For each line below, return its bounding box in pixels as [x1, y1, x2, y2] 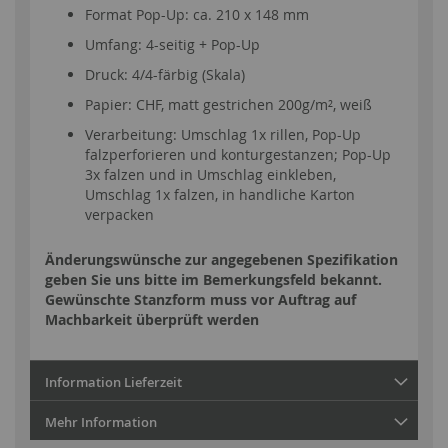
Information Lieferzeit [45, 372, 182, 391]
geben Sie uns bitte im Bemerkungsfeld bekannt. [45, 269, 382, 289]
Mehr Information [45, 412, 157, 431]
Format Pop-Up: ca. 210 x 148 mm [85, 4, 309, 24]
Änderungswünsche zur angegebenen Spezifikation [45, 249, 398, 269]
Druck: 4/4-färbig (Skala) [85, 64, 245, 84]
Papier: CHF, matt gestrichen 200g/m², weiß [85, 94, 372, 114]
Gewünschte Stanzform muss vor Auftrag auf [45, 289, 356, 309]
